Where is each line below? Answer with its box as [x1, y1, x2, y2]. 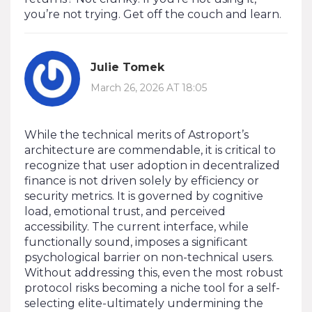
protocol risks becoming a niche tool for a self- [24, 281, 280, 295]
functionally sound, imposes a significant [24, 235, 248, 249]
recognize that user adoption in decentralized [24, 158, 280, 172]
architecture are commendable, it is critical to [24, 143, 276, 157]
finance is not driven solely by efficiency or [24, 173, 259, 187]
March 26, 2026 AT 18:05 [91, 81, 207, 95]
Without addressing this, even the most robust [24, 265, 283, 279]
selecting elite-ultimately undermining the [24, 296, 263, 310]
